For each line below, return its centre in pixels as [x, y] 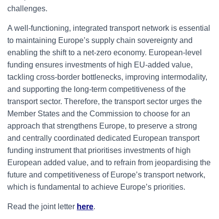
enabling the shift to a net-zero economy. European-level [105, 53]
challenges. [27, 9]
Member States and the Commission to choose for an [99, 114]
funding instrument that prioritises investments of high [99, 150]
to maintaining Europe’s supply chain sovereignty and [100, 40]
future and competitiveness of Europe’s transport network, [106, 175]
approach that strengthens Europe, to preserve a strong [102, 126]
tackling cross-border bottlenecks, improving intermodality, [107, 77]
